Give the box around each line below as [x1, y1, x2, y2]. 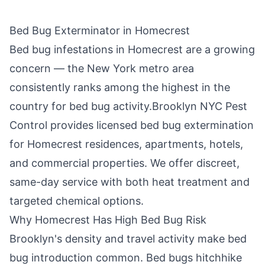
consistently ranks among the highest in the [9, 81, 230, 93]
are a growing [183, 43, 255, 56]
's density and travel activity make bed [54, 232, 247, 245]
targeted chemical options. [9, 195, 144, 207]
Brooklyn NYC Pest [152, 100, 247, 112]
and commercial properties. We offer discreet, [9, 157, 240, 169]
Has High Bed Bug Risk [90, 214, 206, 226]
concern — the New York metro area [9, 62, 194, 75]
